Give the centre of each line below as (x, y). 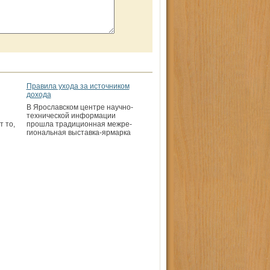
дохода (39, 95)
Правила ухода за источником (78, 86)
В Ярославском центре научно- (80, 107)
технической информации (71, 116)
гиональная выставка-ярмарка (78, 133)
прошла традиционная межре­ (79, 124)
